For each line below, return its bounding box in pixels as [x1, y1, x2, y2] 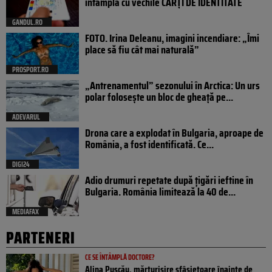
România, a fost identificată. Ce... [85, 135, 214, 153]
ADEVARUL [12, 110, 40, 123]
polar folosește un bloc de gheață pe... [85, 88, 233, 106]
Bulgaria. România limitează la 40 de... [85, 183, 236, 200]
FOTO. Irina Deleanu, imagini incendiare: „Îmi [85, 29, 259, 47]
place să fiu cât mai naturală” [85, 41, 199, 58]
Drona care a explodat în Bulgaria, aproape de [85, 124, 263, 141]
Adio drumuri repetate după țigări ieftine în [85, 171, 253, 189]
